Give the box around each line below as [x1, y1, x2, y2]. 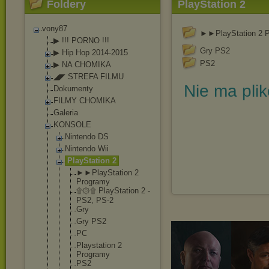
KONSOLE [53, 120, 91, 129]
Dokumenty [53, 84, 93, 93]
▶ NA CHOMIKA [53, 60, 111, 69]
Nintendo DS [65, 132, 109, 141]
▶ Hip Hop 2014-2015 [53, 48, 128, 57]
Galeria [53, 108, 78, 117]
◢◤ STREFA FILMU [53, 72, 124, 81]
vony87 [42, 24, 67, 33]
